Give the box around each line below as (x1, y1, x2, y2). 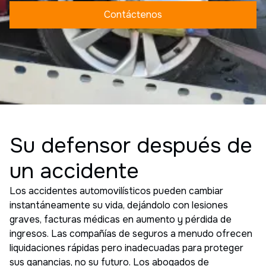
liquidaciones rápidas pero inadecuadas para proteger (9, 241, 243, 254)
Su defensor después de (9, 131, 252, 159)
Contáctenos (104, 8, 162, 21)
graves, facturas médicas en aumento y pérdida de (9, 213, 232, 226)
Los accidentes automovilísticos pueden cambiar (9, 184, 223, 197)
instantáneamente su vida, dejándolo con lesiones (9, 198, 228, 211)
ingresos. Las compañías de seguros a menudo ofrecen (9, 227, 252, 240)
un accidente (9, 157, 139, 185)
